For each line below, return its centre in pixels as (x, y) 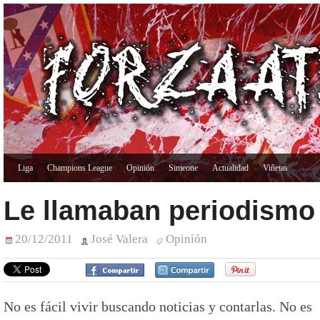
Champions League (80, 168)
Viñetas (275, 168)
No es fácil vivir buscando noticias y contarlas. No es (158, 306)
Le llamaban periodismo (159, 211)
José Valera (119, 239)
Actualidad (230, 168)
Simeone (183, 168)
